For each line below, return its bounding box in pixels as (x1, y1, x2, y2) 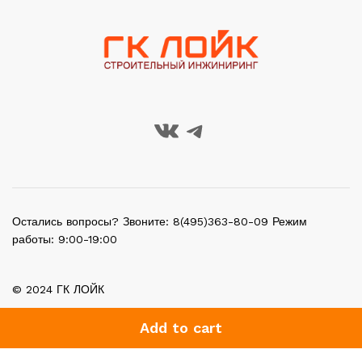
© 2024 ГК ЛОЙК (12, 283, 104, 297)
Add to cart (140, 319, 222, 336)
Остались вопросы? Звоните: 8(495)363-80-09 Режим (12, 215, 307, 229)
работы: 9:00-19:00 (12, 233, 117, 246)
